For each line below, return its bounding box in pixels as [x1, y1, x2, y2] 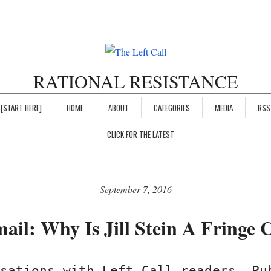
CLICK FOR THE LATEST [106, 128, 174, 141]
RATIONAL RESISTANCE [33, 69, 238, 94]
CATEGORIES [154, 102, 190, 114]
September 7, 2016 [99, 183, 172, 196]
